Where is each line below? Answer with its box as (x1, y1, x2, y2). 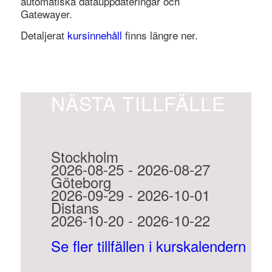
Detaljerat (20, 27, 67, 43)
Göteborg (50, 171, 111, 193)
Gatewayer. (20, 5, 72, 21)
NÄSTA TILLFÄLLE (50, 89, 225, 117)
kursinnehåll (67, 27, 122, 43)
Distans (50, 197, 99, 219)
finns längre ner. (121, 27, 198, 43)
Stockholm (50, 146, 118, 168)
